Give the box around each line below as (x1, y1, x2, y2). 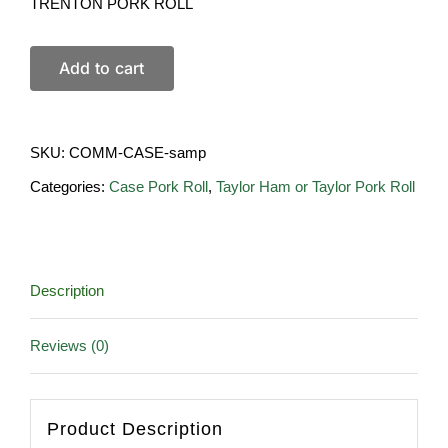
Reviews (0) (30, 337, 109, 355)
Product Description (46, 418, 223, 439)
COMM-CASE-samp (69, 144, 206, 162)
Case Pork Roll (109, 178, 208, 196)
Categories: (30, 178, 109, 196)
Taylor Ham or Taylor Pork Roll (216, 178, 415, 196)
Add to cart (59, 58, 145, 79)
